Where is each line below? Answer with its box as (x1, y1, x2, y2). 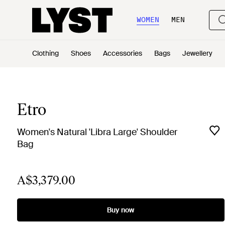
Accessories (103, 49, 142, 58)
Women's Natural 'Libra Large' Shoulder (17, 126, 177, 138)
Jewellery (182, 49, 212, 58)
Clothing (32, 49, 59, 58)
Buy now (107, 205, 135, 214)
